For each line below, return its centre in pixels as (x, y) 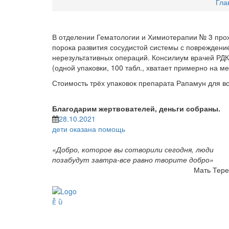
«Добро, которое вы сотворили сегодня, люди (133, 149)
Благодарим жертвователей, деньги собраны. (136, 108)
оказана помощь (97, 129)
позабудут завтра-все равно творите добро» (133, 159)
